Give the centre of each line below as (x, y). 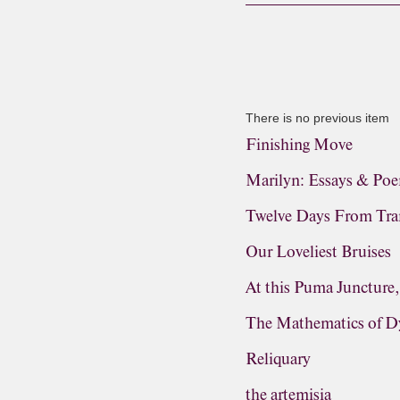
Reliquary (279, 359)
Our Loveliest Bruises (319, 252)
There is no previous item (318, 118)
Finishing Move (300, 145)
